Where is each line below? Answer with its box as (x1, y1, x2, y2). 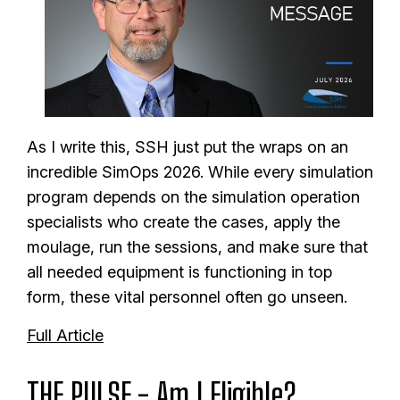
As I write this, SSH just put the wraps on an (27, 137, 348, 157)
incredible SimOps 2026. (27, 162, 204, 182)
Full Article (27, 326, 104, 346)
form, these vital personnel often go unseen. (27, 287, 347, 307)
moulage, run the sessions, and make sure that (27, 237, 368, 257)
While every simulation (208, 162, 373, 182)
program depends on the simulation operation (27, 187, 360, 207)
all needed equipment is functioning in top (27, 262, 332, 282)
